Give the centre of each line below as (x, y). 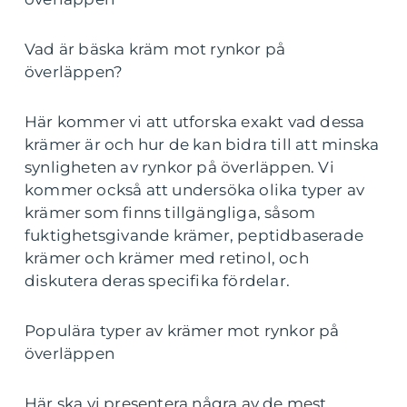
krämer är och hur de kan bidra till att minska (202, 144)
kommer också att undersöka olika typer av (195, 190)
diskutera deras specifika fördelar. (157, 281)
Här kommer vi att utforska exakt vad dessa (195, 122)
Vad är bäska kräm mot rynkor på (155, 49)
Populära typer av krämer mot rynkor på (182, 331)
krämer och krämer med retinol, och (167, 258)
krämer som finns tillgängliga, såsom (170, 213)
